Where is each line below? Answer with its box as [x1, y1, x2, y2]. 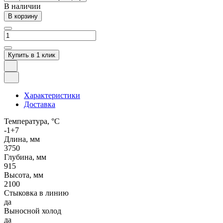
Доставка [24, 100, 55, 109]
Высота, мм [4, 171, 43, 180]
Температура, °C [4, 117, 60, 126]
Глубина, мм [4, 153, 46, 162]
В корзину [8, 12, 38, 20]
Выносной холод [4, 207, 61, 216]
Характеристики [24, 91, 80, 100]
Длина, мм [4, 135, 40, 144]
